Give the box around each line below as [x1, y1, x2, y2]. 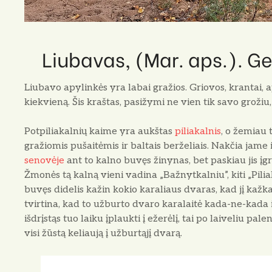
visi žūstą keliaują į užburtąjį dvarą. [24, 227, 182, 239]
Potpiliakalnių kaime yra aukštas [24, 125, 175, 137]
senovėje [24, 154, 64, 166]
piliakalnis [175, 125, 221, 137]
